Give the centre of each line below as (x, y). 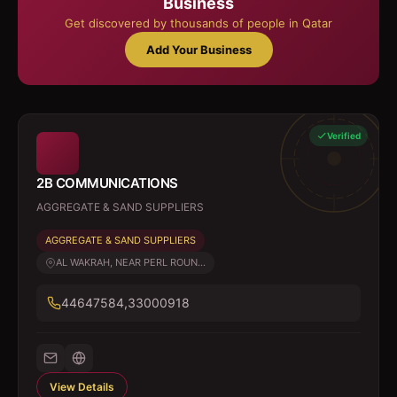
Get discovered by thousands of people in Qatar (198, 23)
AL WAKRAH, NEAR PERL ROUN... (131, 262)
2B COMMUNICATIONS (107, 183)
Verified (344, 136)
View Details (82, 387)
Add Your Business (198, 50)
